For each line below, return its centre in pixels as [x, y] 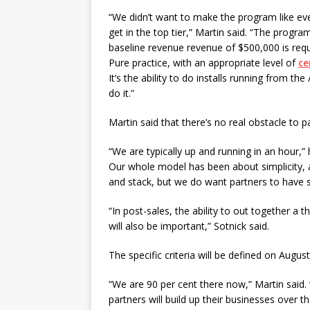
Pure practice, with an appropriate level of [203, 63]
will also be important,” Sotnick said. [189, 226]
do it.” [121, 93]
